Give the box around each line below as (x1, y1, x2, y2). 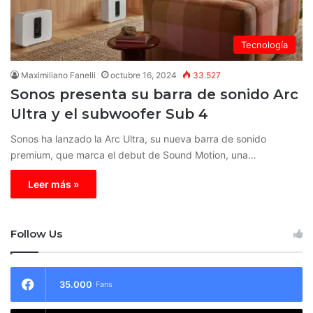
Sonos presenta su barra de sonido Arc (10, 85, 298, 103)
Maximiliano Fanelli (21, 69, 96, 80)
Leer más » (28, 177, 79, 190)
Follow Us (10, 226, 62, 240)
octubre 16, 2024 (110, 69, 177, 80)
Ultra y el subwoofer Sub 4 (10, 105, 208, 122)
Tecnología (241, 38, 288, 50)
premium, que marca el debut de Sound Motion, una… (10, 148, 256, 161)
